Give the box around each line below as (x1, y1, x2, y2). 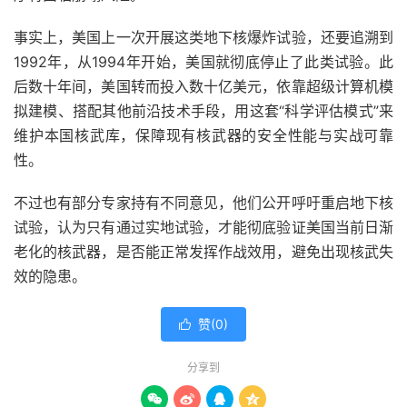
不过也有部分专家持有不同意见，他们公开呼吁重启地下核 (14, 193, 393, 212)
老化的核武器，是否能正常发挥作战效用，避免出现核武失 (14, 242, 393, 261)
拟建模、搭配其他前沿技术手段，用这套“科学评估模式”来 (14, 101, 393, 120)
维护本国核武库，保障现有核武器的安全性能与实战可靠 (14, 125, 393, 144)
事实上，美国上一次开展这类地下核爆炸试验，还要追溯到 (14, 27, 393, 46)
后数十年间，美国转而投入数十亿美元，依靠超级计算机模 (14, 76, 393, 95)
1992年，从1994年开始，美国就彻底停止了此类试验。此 (14, 52, 393, 71)
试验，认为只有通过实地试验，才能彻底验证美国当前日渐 (14, 217, 393, 236)
